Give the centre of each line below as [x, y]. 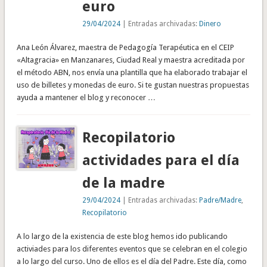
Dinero [210, 24]
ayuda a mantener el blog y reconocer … [86, 97]
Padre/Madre [221, 200]
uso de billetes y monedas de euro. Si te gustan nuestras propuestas [133, 85]
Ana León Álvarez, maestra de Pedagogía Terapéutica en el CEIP [125, 47]
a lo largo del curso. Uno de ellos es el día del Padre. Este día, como [131, 261]
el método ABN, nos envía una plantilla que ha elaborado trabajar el [132, 72]
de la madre [124, 183]
